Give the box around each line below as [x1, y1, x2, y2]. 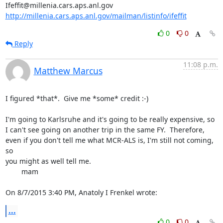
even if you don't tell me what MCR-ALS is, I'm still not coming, [5, 135, 214, 145]
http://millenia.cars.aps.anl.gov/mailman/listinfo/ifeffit [5, 10, 187, 20]
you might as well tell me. [5, 156, 91, 166]
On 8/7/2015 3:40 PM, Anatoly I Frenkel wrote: [5, 187, 157, 197]
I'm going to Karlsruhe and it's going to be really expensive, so [5, 114, 215, 124]
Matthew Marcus [33, 64, 103, 77]
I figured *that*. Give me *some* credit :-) [5, 93, 148, 103]
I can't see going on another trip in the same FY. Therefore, [5, 124, 205, 134]
